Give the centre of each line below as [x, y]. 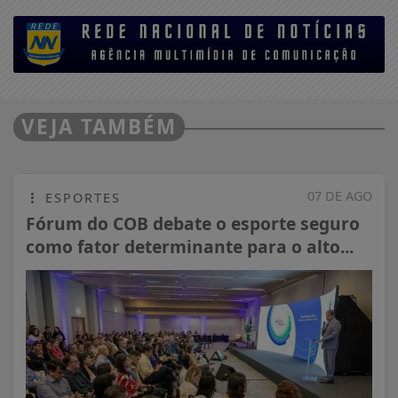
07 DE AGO [340, 196]
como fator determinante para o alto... [190, 247]
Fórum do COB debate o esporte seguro [193, 224]
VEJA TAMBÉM [99, 127]
